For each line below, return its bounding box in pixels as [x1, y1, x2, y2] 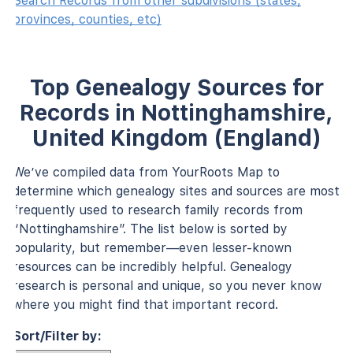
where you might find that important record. [13, 296, 278, 312]
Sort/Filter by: [13, 328, 102, 344]
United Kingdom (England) [32, 124, 321, 151]
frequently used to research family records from [13, 202, 303, 217]
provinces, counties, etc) [13, 11, 162, 27]
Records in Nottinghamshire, [20, 98, 333, 126]
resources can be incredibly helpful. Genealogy [13, 258, 292, 274]
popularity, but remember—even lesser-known [13, 240, 292, 255]
